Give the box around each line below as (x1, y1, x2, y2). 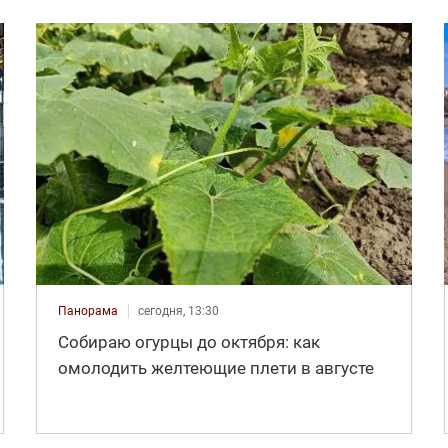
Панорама (57, 303, 118, 318)
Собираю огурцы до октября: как (57, 331, 320, 352)
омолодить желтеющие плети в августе (57, 357, 374, 378)
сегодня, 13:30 (137, 303, 219, 318)
